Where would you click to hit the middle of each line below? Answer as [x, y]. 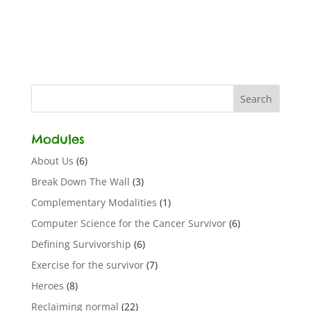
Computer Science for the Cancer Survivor [128, 223]
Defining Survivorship [81, 244]
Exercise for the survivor [87, 265]
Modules [58, 139]
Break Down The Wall [80, 182]
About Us [52, 161]
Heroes [47, 286]
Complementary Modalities [94, 202]
